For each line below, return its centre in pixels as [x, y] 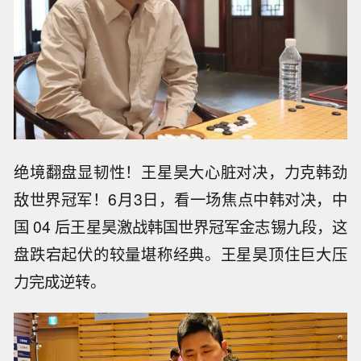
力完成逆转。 [60, 281]
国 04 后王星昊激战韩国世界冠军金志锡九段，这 [180, 226]
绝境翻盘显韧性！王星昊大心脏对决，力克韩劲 [180, 171]
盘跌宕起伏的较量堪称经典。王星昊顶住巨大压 [180, 253]
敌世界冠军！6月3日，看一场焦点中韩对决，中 [180, 199]
